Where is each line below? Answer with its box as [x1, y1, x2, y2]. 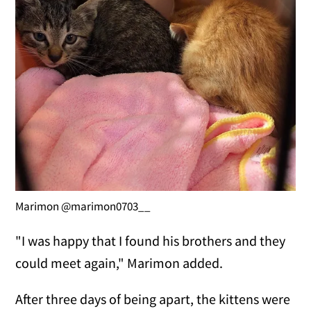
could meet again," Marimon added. [15, 254, 224, 272]
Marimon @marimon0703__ [15, 199, 151, 215]
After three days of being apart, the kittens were [15, 290, 291, 308]
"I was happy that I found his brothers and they [15, 232, 286, 250]
